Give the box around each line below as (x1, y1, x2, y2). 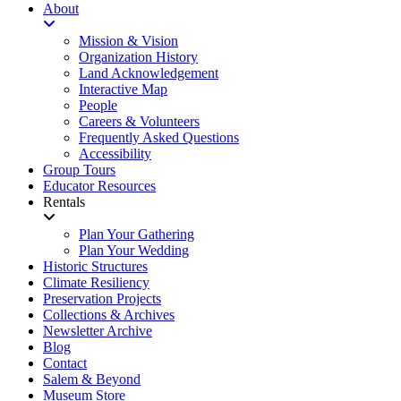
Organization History (79, 49, 198, 64)
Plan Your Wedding (79, 243, 189, 258)
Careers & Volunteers (79, 114, 200, 129)
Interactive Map (79, 81, 167, 97)
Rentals (43, 194, 85, 209)
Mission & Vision (79, 33, 178, 48)
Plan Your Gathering (79, 226, 194, 242)
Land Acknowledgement (79, 65, 218, 81)
